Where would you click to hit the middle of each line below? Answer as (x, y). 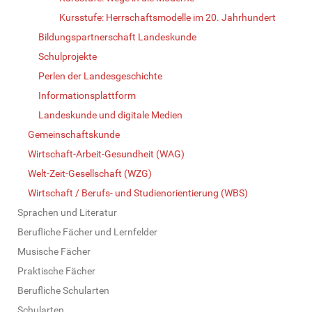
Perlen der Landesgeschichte (100, 76)
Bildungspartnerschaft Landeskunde (117, 37)
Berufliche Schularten (63, 290)
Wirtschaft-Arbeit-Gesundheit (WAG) (106, 154)
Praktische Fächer (56, 271)
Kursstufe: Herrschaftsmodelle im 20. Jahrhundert (167, 17)
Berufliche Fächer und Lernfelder (87, 232)
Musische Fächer (54, 251)
